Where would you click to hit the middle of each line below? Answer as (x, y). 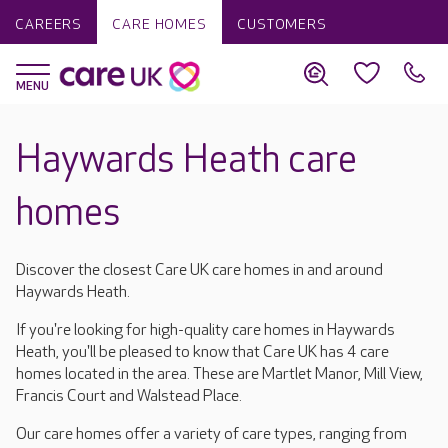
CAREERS (49, 24)
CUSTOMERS (281, 24)
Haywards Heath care (186, 160)
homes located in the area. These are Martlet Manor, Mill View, (219, 374)
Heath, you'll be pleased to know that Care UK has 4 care (202, 352)
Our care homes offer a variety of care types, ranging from (211, 434)
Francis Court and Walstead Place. (132, 396)
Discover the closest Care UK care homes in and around (199, 270)
